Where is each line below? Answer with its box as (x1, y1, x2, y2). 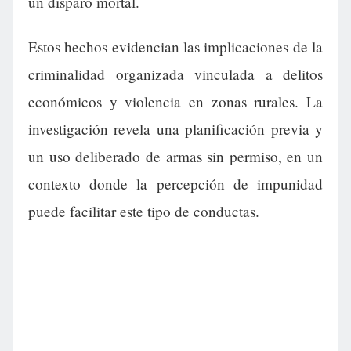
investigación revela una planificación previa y (28, 119, 323, 139)
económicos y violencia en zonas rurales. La (28, 92, 323, 112)
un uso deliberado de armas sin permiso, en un (28, 147, 323, 167)
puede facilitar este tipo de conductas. (28, 201, 259, 222)
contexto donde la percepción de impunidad (28, 174, 323, 194)
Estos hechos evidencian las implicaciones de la (28, 37, 323, 57)
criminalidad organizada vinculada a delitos (28, 64, 323, 85)
